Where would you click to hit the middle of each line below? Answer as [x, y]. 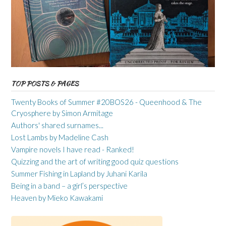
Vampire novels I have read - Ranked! [73, 150]
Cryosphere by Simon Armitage [62, 113]
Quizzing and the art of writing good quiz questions [95, 162]
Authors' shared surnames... [57, 125]
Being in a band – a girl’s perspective [69, 186]
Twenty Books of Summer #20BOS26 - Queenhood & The [106, 102]
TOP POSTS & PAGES [45, 84]
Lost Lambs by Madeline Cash [60, 137]
